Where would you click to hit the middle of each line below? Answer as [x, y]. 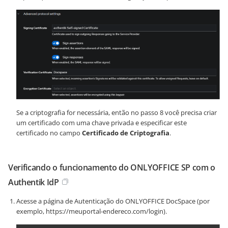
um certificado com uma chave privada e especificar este [102, 122]
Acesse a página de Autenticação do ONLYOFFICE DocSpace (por [113, 201]
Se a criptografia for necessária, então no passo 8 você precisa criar [117, 112]
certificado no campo [49, 133]
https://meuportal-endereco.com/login [105, 211]
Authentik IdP [34, 182]
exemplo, [31, 211]
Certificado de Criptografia [126, 133]
